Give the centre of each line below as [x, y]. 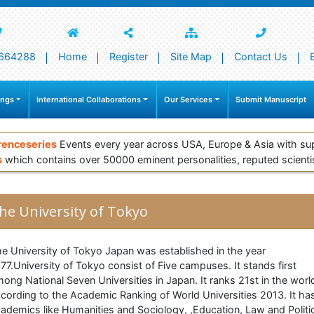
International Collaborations [89, 100]
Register [129, 56]
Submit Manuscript [271, 100]
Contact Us [261, 56]
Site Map [191, 56]
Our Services [189, 100]
